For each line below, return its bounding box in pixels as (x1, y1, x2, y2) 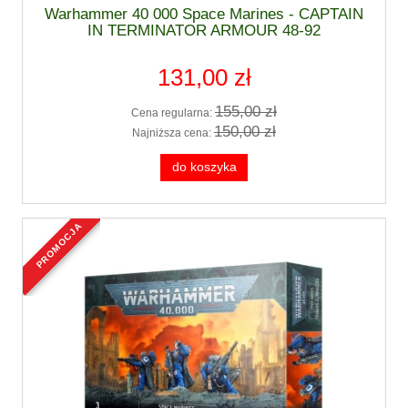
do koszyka (171, 159, 237, 174)
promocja (38, 220, 85, 234)
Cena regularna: (131, 107, 215, 120)
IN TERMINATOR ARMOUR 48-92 (87, 21, 321, 39)
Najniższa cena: (132, 126, 214, 139)
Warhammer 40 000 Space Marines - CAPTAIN (45, 5, 363, 23)
